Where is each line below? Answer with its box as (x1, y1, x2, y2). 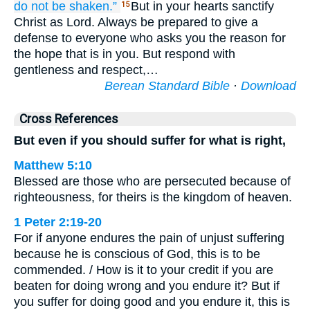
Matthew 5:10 (14, 158, 92, 172)
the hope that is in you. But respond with (14, 47, 235, 61)
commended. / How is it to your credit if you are (14, 263, 273, 277)
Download (241, 79, 296, 93)
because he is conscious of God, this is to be (14, 247, 260, 261)
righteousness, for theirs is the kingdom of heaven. (14, 190, 292, 204)
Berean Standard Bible (104, 79, 230, 93)
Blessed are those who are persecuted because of (14, 174, 291, 188)
